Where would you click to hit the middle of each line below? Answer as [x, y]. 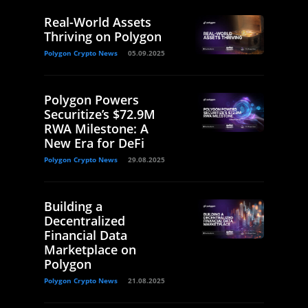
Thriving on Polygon [103, 37]
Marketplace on [90, 250]
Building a [73, 207]
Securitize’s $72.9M [100, 114]
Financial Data [86, 235]
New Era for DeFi [94, 143]
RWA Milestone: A [96, 129]
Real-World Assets [98, 22]
